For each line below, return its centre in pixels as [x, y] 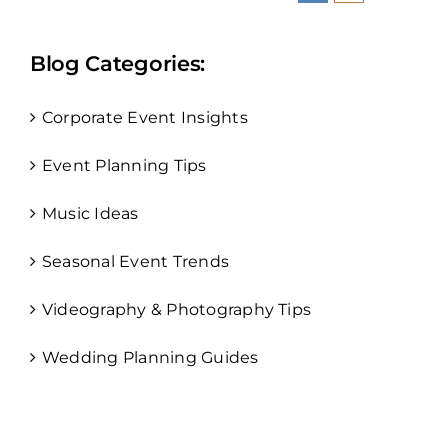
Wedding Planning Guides [150, 358]
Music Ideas [90, 214]
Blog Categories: [117, 64]
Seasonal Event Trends [135, 262]
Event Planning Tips [124, 166]
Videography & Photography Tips [176, 310]
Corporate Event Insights [144, 118]
